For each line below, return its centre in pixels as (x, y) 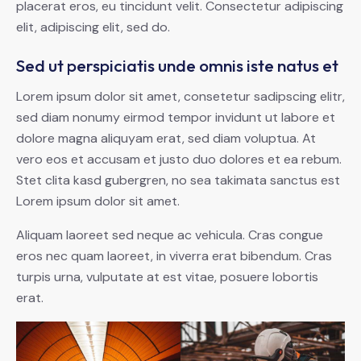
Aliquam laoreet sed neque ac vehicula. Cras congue (170, 235)
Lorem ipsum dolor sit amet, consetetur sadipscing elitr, (180, 97)
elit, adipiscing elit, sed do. (93, 27)
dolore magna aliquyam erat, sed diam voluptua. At (166, 139)
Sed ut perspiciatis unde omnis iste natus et (177, 66)
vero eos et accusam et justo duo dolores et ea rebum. (179, 160)
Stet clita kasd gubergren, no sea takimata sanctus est (178, 180)
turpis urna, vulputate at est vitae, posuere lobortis (167, 277)
